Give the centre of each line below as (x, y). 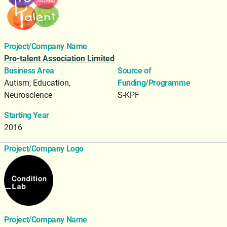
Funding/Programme (154, 83)
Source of (135, 71)
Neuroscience (28, 95)
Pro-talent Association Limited (59, 59)
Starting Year (27, 116)
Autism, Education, (37, 83)
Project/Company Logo (44, 149)
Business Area (29, 71)
